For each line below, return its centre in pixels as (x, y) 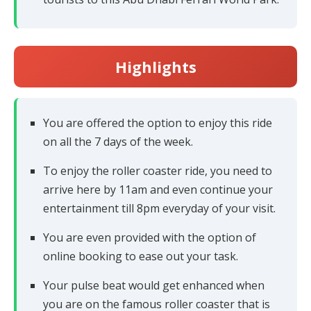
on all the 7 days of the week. (118, 141)
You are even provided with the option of (150, 237)
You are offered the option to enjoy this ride (158, 123)
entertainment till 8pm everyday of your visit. (159, 208)
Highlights (155, 66)
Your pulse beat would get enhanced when (154, 285)
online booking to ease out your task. (141, 256)
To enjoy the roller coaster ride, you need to (158, 170)
